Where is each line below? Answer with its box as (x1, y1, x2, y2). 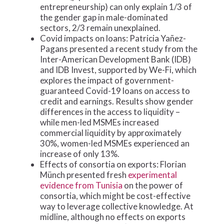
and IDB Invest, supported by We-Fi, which (40, 64, 197, 75)
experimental (128, 169, 177, 180)
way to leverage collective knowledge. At (40, 200, 194, 211)
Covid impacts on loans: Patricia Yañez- (40, 32, 186, 43)
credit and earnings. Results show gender (40, 95, 194, 106)
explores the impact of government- (40, 74, 174, 85)
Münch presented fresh (40, 169, 128, 180)
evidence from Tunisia (40, 179, 123, 190)
